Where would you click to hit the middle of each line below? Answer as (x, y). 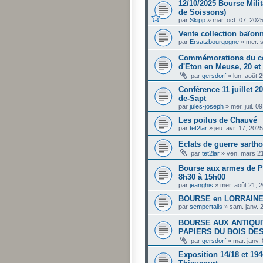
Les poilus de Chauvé (218, 120)
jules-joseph (207, 106)
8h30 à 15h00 (202, 177)
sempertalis (206, 206)
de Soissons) (202, 12)
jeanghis (201, 185)
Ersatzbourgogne (214, 41)
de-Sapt (192, 98)
